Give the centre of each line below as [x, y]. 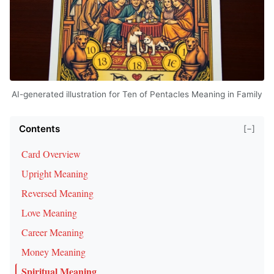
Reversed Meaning [57, 193]
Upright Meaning [55, 173]
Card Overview [51, 154]
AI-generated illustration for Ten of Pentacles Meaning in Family [137, 94]
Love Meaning [49, 212]
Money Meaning [54, 251]
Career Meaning [53, 232]
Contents [39, 128]
